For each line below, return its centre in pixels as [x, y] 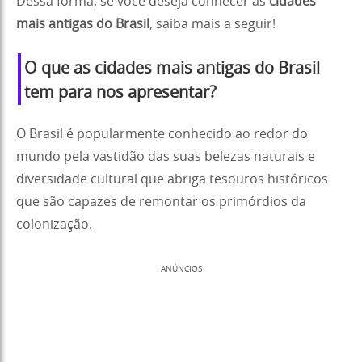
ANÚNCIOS [181, 269]
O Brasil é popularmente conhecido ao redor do [162, 134]
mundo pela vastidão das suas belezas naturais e [166, 156]
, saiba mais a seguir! [213, 24]
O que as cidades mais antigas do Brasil [172, 68]
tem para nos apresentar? [120, 93]
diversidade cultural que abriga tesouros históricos [172, 179]
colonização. [54, 224]
